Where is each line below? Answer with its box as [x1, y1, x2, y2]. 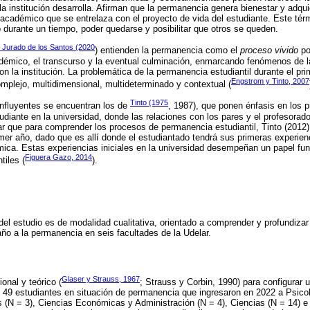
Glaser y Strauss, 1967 [62, 274, 140, 283]
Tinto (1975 [130, 98, 168, 107]
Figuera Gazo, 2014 [25, 152, 92, 161]
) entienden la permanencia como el [95, 45, 240, 56]
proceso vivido [240, 45, 298, 56]
